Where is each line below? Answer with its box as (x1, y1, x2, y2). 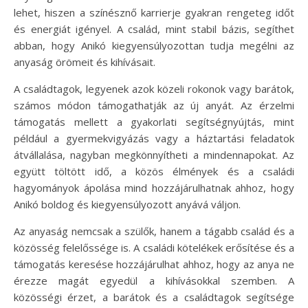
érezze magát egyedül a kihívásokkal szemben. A (14, 273, 294, 287)
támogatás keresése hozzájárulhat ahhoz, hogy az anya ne (14, 256, 294, 271)
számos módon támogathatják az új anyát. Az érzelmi (14, 98, 294, 112)
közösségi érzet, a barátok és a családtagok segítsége (14, 289, 294, 304)
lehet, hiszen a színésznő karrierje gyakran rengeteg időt (14, 5, 294, 19)
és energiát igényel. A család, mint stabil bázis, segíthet (14, 21, 294, 36)
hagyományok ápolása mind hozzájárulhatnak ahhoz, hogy (14, 180, 294, 195)
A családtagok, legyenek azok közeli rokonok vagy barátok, (14, 81, 294, 96)
